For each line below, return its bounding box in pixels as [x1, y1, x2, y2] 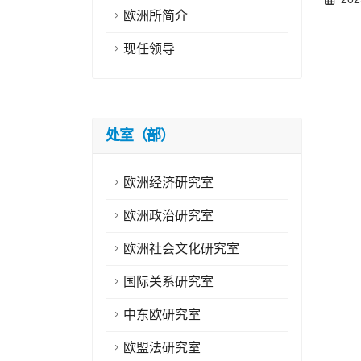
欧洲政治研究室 [123, 209, 214, 222]
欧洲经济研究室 [123, 176, 214, 189]
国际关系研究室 [123, 275, 214, 288]
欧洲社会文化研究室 [123, 242, 239, 255]
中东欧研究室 [123, 308, 201, 322]
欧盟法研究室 [123, 341, 201, 355]
